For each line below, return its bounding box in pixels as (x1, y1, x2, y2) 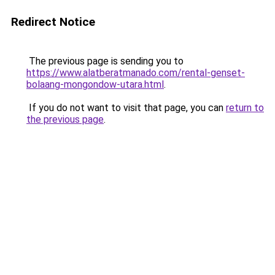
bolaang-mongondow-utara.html (26, 79, 164, 90)
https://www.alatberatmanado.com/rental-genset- (26, 67, 245, 79)
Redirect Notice (11, 15, 95, 29)
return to (226, 102, 264, 114)
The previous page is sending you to (26, 55, 184, 67)
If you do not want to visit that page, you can (26, 102, 226, 114)
